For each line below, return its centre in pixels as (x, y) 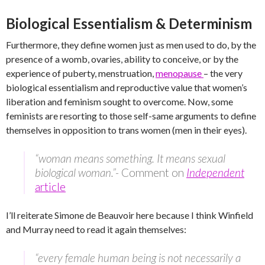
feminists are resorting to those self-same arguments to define (131, 116)
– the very (223, 73)
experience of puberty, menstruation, (81, 73)
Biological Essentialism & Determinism (129, 23)
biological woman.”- (78, 172)
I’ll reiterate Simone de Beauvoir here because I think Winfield (130, 215)
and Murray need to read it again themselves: (96, 229)
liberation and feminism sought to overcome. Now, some (119, 101)
